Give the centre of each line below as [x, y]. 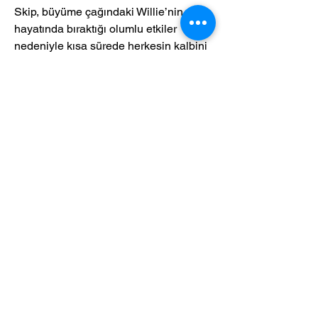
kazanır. [34, 63]
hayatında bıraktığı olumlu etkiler [97, 29]
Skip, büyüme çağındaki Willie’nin [100, 12]
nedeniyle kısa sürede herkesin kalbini [112, 46]
